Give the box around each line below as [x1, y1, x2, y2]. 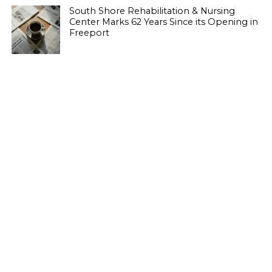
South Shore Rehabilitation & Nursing [69, 5, 235, 16]
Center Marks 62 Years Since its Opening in [69, 16, 258, 27]
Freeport [69, 27, 109, 38]
